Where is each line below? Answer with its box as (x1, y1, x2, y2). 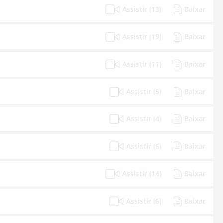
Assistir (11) (122, 59, 161, 69)
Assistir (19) (122, 32, 161, 41)
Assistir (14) (122, 169, 161, 178)
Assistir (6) (126, 196, 161, 206)
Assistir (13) (122, 4, 161, 14)
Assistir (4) (126, 114, 161, 123)
